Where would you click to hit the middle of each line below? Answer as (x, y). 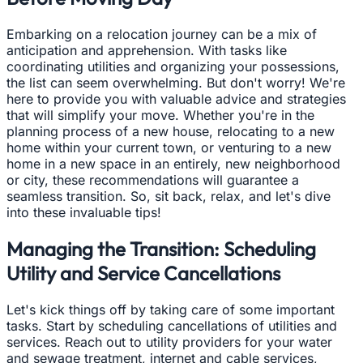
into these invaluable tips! (84, 212)
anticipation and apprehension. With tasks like (147, 50)
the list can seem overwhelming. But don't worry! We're (176, 82)
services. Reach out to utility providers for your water (169, 342)
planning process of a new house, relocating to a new (171, 131)
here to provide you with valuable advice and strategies (176, 98)
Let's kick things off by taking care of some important (171, 309)
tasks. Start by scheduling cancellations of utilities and (172, 325)
